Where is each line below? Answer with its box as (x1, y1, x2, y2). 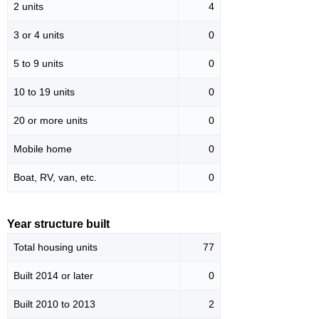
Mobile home (14, 143, 72, 155)
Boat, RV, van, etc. (14, 172, 97, 184)
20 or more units (14, 115, 88, 127)
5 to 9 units (14, 58, 63, 70)
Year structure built (7, 218, 110, 231)
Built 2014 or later (14, 270, 93, 282)
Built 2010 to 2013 (14, 298, 95, 310)
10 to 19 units (14, 86, 75, 98)
